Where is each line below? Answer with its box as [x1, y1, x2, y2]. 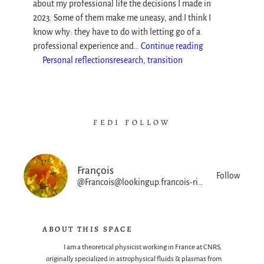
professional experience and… [33, 42, 141, 51]
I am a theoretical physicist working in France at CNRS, [64, 243, 222, 252]
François [77, 164, 114, 177]
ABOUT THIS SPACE [42, 224, 133, 235]
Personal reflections [42, 56, 113, 65]
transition [147, 56, 183, 65]
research [113, 56, 143, 65]
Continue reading [141, 42, 203, 51]
